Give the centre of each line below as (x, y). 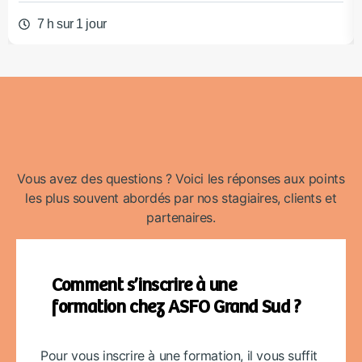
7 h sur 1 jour (72, 24)
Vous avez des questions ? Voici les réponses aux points (181, 179)
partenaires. (181, 218)
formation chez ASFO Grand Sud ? (177, 307)
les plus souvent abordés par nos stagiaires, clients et (181, 198)
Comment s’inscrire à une (144, 285)
